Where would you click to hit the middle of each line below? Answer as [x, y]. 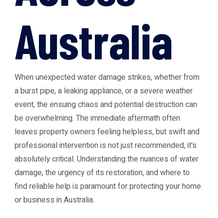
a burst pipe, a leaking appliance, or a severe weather [104, 91]
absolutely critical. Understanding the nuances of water [107, 159]
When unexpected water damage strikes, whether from [107, 77]
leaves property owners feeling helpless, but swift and [107, 132]
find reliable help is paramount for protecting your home [108, 186]
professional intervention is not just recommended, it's [106, 145]
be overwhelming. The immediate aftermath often [97, 118]
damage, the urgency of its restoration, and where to [102, 173]
